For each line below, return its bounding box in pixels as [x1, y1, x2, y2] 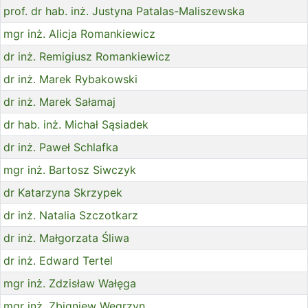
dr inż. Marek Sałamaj [3, 95, 115, 109]
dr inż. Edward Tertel [3, 254, 113, 268]
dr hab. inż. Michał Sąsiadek [3, 118, 148, 132]
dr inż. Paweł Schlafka [3, 140, 118, 155]
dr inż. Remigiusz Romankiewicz [3, 49, 170, 64]
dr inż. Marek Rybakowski [3, 72, 137, 87]
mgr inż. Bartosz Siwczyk [3, 163, 136, 177]
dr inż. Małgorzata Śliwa [3, 231, 129, 245]
